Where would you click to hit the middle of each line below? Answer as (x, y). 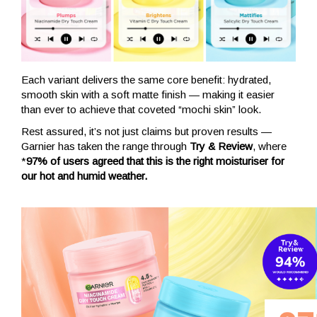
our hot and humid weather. (84, 175)
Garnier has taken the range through (105, 146)
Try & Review (221, 146)
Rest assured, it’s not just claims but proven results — (146, 131)
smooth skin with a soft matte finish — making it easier (148, 94)
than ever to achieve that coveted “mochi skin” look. (141, 109)
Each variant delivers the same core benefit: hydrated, (146, 79)
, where (270, 146)
